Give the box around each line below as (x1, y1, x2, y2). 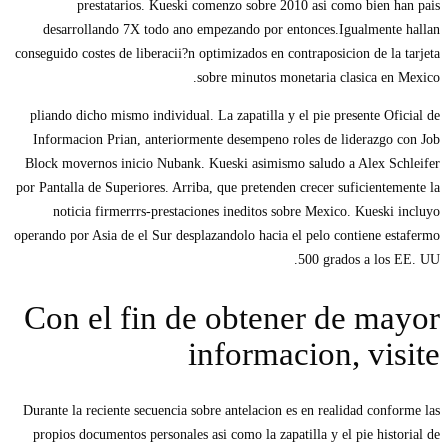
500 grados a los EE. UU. (298, 252, 440, 268)
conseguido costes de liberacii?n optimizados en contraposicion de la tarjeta (15, 46, 440, 62)
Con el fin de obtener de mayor (24, 299, 440, 336)
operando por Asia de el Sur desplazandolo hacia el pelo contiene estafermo (14, 228, 440, 244)
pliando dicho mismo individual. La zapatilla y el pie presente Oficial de (30, 108, 440, 124)
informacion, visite (188, 335, 440, 372)
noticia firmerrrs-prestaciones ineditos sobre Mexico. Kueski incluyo (53, 204, 440, 220)
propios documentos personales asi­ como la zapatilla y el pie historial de (33, 426, 440, 442)
